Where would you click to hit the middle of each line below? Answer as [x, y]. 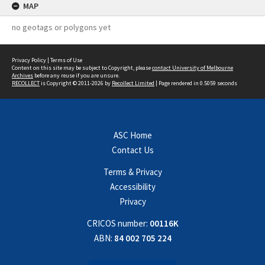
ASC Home [132, 135]
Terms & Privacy [132, 172]
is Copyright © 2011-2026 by [76, 83]
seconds [227, 83]
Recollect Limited [133, 83]
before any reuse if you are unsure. [76, 75]
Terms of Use [66, 60]
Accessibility [132, 187]
